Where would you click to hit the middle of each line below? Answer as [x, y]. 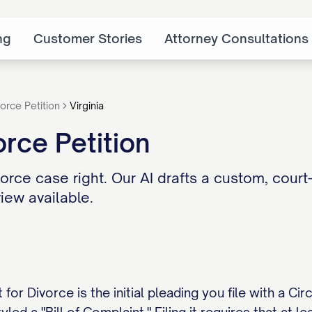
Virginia [87, 106]
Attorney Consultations [236, 38]
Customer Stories [88, 38]
